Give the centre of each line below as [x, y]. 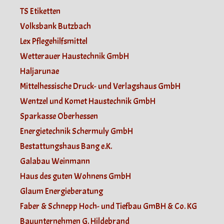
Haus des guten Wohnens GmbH [75, 176]
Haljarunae [39, 71]
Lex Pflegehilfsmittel [54, 41]
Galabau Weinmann [55, 161]
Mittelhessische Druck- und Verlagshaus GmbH [100, 86]
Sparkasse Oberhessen [59, 116]
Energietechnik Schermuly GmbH [76, 131]
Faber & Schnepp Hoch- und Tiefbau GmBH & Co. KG [108, 206]
